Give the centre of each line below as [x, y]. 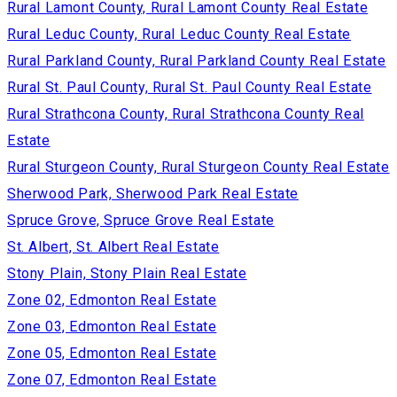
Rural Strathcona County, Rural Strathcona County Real [186, 113]
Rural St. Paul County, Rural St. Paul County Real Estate [190, 87]
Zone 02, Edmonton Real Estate [112, 300]
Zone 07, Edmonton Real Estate [112, 379]
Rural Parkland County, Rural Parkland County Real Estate [197, 60]
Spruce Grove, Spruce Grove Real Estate [141, 220]
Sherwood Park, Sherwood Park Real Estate [153, 193]
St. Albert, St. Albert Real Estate [113, 246]
